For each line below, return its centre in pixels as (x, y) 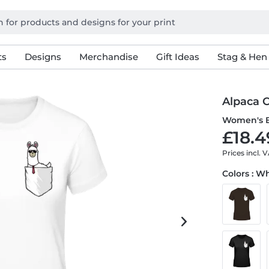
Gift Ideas (177, 57)
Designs (43, 57)
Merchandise (108, 57)
